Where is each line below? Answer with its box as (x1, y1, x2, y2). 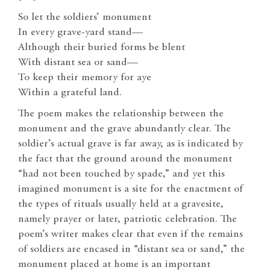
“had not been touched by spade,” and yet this (18, 168, 225, 180)
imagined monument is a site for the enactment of (18, 183, 243, 195)
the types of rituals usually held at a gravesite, (18, 198, 224, 210)
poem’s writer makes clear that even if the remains (18, 228, 243, 240)
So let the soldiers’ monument (18, 11, 151, 23)
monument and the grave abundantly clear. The (18, 123, 231, 134)
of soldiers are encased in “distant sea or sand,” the (18, 243, 245, 255)
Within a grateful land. (18, 87, 122, 98)
